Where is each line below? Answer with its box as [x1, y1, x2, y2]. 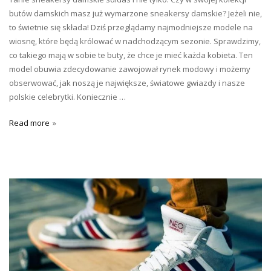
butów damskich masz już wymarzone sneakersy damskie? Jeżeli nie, [9, 8, 262, 19]
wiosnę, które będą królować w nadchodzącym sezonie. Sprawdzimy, [9, 36, 261, 47]
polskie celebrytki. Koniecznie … [9, 91, 126, 103]
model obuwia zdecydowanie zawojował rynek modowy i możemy [9, 64, 250, 75]
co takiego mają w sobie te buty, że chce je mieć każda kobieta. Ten [9, 50, 253, 61]
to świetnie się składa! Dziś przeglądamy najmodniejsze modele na [9, 22, 253, 33]
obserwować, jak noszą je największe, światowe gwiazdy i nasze [9, 77, 245, 89]
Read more [9, 117, 50, 129]
